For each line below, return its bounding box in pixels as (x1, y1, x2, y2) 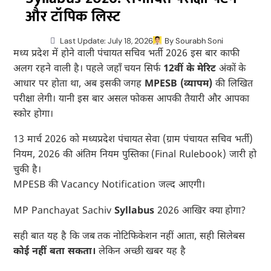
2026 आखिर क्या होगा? (154, 204, 246, 218)
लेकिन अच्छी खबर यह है (95, 246, 186, 259)
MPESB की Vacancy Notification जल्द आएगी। (13, 179, 205, 192)
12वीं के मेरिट (160, 62, 216, 76)
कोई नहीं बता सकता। (13, 246, 96, 259)
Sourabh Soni (173, 35, 223, 46)
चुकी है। (13, 164, 42, 177)
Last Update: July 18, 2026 (59, 35, 153, 46)
